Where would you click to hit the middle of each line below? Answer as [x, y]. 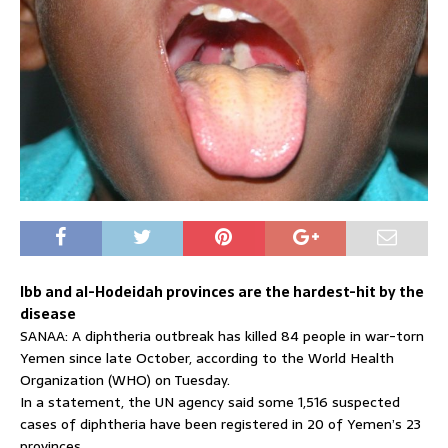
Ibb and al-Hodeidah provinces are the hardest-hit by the [222, 292]
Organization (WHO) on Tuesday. [125, 380]
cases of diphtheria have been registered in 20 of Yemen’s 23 [220, 424]
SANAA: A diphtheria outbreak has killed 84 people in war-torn [222, 336]
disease [48, 314]
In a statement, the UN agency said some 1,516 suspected [210, 402]
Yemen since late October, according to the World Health [207, 358]
